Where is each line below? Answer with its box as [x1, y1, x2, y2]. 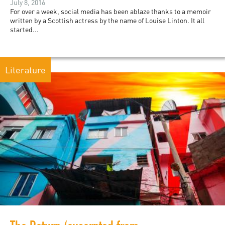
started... [10, 25, 39, 34]
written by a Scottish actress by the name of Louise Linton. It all [10, 16, 204, 25]
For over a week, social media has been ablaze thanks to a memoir [10, 7, 211, 16]
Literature [5, 64, 46, 76]
